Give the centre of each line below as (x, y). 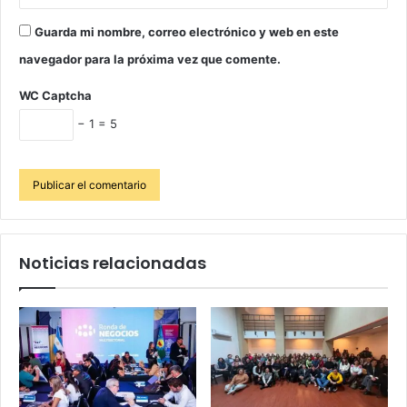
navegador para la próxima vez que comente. (150, 59)
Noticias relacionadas (113, 263)
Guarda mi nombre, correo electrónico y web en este (187, 31)
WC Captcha (55, 95)
